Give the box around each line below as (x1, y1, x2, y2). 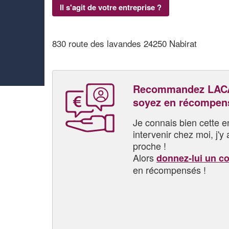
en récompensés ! (133, 163, 206, 176)
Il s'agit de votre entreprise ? (60, 1, 162, 13)
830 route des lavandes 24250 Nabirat (52, 37, 197, 50)
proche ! (133, 139, 166, 152)
